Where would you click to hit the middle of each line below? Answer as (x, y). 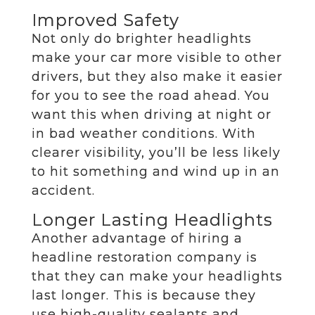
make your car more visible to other (157, 57)
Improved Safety (105, 20)
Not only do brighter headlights (142, 38)
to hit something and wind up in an (156, 171)
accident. (63, 190)
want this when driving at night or (152, 114)
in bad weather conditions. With (144, 133)
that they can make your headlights (157, 276)
